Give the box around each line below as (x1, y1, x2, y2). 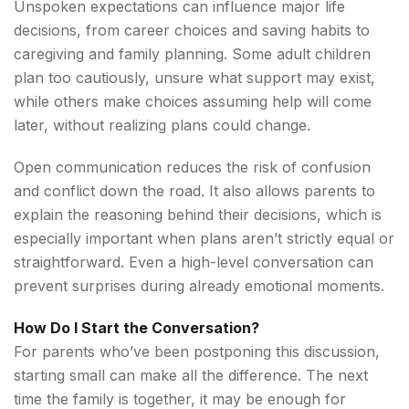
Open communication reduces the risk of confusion (14, 158, 371, 176)
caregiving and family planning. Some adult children (14, 45, 371, 63)
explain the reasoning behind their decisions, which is (14, 205, 382, 224)
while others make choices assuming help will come (14, 92, 372, 110)
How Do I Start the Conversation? (14, 319, 259, 337)
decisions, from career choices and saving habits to (14, 21, 370, 39)
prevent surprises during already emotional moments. (14, 277, 384, 295)
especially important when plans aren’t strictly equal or (14, 229, 394, 247)
